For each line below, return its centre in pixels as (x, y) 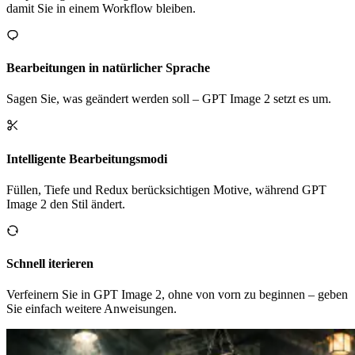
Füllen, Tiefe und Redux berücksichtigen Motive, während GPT (166, 189)
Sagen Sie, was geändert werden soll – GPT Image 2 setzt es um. (169, 99)
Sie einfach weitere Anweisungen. (92, 309)
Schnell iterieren (50, 264)
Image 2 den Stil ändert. (66, 204)
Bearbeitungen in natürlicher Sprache (108, 68)
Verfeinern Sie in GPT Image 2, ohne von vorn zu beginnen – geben (177, 295)
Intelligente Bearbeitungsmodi (87, 158)
